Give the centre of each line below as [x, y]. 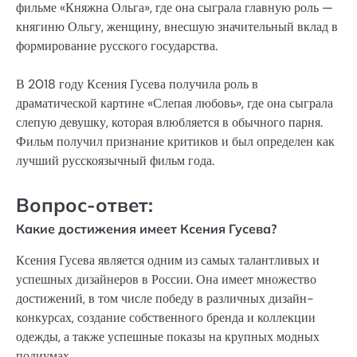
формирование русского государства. [117, 46]
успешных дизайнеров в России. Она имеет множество [166, 279]
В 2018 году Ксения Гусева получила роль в [137, 84]
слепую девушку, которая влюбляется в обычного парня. [169, 123]
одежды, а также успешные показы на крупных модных [168, 336]
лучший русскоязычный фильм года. [115, 161]
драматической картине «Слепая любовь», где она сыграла [175, 104]
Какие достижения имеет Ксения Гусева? [146, 228]
